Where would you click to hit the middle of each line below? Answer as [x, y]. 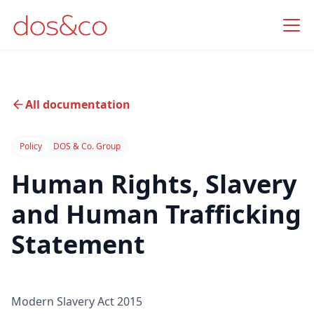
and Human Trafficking [156, 214]
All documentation [78, 104]
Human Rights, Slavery [154, 184]
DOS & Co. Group [87, 146]
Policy [31, 146]
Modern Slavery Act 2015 [77, 301]
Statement [78, 244]
